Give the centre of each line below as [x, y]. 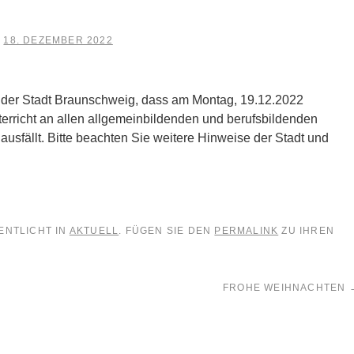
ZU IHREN [307, 231]
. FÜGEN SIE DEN [167, 231]
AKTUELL [94, 231]
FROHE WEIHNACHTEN [286, 288]
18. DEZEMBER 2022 [58, 40]
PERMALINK [247, 231]
